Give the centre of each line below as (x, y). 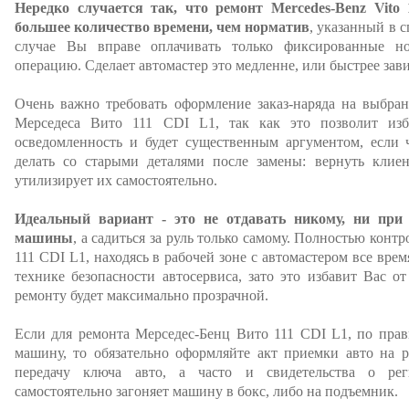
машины (44, 238)
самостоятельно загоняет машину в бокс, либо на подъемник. (206, 391)
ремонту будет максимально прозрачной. (142, 295)
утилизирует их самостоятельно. (116, 180)
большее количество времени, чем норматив (163, 27)
